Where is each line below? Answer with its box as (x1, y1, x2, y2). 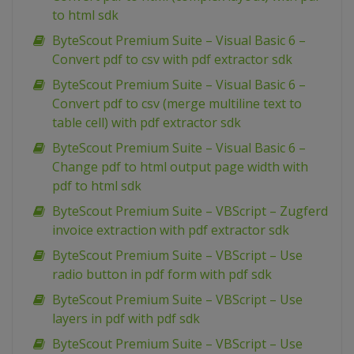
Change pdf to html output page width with (52, 158, 308, 176)
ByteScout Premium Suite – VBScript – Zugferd (52, 202, 328, 220)
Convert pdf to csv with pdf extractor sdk (52, 51, 292, 69)
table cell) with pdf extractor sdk (52, 114, 241, 132)
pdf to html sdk (52, 177, 141, 195)
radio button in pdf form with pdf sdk (52, 265, 272, 284)
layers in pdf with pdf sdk (52, 310, 200, 328)
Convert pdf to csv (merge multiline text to (52, 95, 302, 113)
